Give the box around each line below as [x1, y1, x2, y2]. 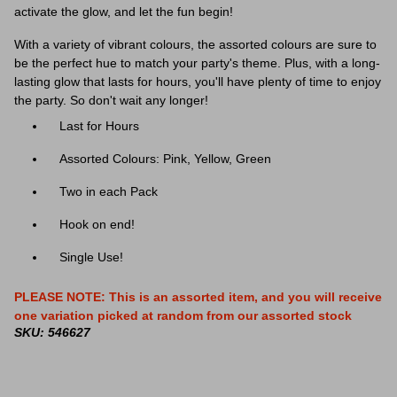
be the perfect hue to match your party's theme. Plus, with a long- [14, 56, 380, 70]
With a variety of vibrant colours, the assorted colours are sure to [14, 37, 377, 51]
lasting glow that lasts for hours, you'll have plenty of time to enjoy [14, 74, 381, 89]
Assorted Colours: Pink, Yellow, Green [59, 152, 271, 166]
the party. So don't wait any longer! [14, 93, 208, 107]
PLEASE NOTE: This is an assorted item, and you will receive [14, 290, 382, 304]
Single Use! [59, 250, 123, 264]
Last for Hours [59, 119, 139, 133]
